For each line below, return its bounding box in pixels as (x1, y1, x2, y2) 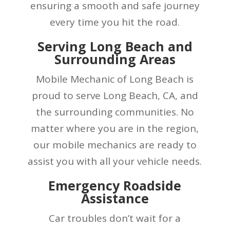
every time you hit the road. (50, 15, 180, 29)
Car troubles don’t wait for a (49, 211, 181, 225)
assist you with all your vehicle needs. (28, 154, 202, 168)
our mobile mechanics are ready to (33, 138, 197, 151)
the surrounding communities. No (35, 105, 194, 119)
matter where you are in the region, (31, 121, 199, 135)
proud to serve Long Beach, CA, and (31, 88, 198, 102)
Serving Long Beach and (37, 37, 193, 55)
